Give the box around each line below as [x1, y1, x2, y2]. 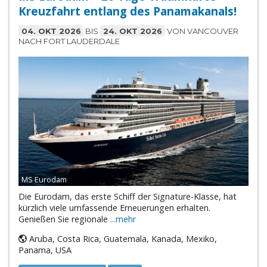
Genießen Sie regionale [18, 213, 110, 225]
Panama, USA [18, 244, 72, 256]
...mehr [110, 213, 136, 225]
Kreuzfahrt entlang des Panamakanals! [18, 3, 237, 18]
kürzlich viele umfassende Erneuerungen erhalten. [18, 201, 210, 213]
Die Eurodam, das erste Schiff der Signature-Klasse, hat [18, 190, 237, 202]
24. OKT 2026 [103, 26, 163, 36]
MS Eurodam [21, 174, 67, 185]
